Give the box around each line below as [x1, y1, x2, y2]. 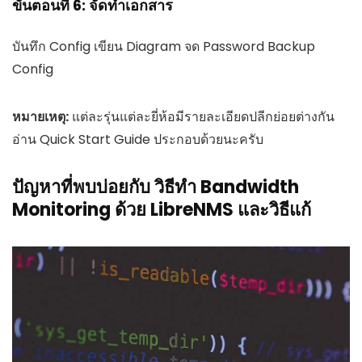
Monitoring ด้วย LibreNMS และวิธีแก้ [12, 196, 311, 222]
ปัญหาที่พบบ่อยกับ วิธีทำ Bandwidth [12, 174, 299, 200]
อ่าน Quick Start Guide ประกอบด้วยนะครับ [12, 129, 263, 149]
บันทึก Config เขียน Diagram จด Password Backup [12, 36, 315, 56]
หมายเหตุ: [12, 107, 69, 126]
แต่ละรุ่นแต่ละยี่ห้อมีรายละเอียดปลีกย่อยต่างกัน [69, 107, 335, 126]
